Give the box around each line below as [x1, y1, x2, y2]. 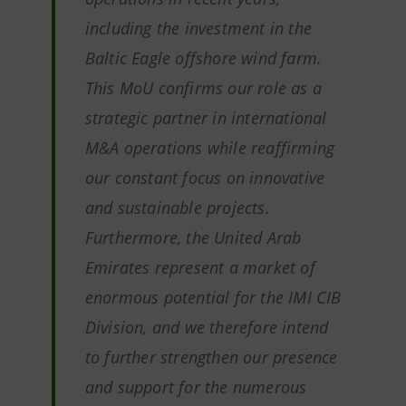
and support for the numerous [84, 376, 307, 398]
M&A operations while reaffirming [84, 137, 335, 159]
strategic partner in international [84, 107, 327, 129]
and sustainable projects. [84, 197, 270, 218]
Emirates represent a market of [84, 256, 315, 278]
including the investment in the [84, 17, 312, 39]
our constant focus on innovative [84, 167, 325, 188]
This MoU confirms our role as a [84, 77, 322, 99]
